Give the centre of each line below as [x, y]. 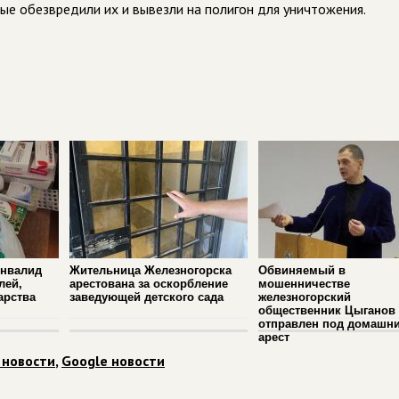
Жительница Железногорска [151, 270]
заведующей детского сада [147, 297]
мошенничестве [304, 284]
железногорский [305, 297]
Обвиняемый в [302, 270]
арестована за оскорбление [149, 284]
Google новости [113, 361]
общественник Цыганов [327, 310]
